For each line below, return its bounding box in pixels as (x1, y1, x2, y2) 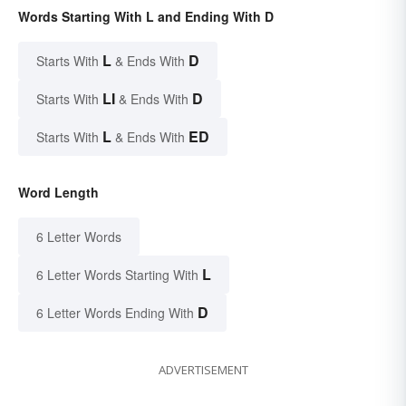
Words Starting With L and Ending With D (18, 6, 274, 25)
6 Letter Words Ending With (36, 303, 194, 322)
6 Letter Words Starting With (36, 265, 198, 284)
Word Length (18, 182, 99, 201)
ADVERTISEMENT (158, 361, 248, 378)
